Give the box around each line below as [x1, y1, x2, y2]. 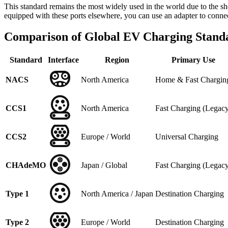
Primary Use [172, 55, 215, 65]
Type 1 [6, 189, 29, 198]
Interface [48, 55, 79, 65]
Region [105, 55, 129, 65]
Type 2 [6, 218, 29, 227]
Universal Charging [155, 132, 218, 141]
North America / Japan [81, 189, 153, 198]
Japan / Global [81, 161, 127, 170]
